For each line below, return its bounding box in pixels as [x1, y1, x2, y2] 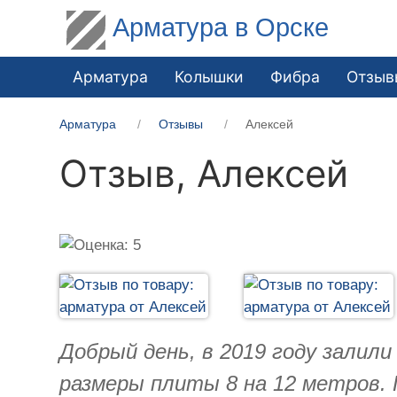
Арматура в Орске [113, 12, 330, 42]
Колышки [175, 66, 245, 86]
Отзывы [159, 116, 204, 131]
